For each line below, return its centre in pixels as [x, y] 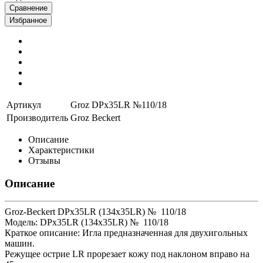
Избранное [28, 20]
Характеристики [61, 150]
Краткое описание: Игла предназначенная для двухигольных [126, 233]
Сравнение [28, 8]
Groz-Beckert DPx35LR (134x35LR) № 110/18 [95, 212]
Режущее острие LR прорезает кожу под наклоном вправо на [127, 254]
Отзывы [44, 160]
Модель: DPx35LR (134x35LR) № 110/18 [87, 222]
